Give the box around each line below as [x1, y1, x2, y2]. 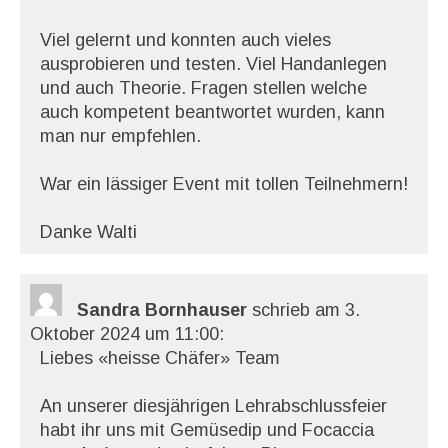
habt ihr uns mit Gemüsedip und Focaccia [40, 420, 374, 440]
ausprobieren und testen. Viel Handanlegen [40, 54, 387, 74]
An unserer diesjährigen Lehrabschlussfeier [40, 396, 387, 416]
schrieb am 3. [252, 300, 360, 320]
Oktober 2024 [30, 324, 140, 344]
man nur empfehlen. [40, 126, 201, 146]
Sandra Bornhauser [77, 300, 252, 320]
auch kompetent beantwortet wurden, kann [40, 102, 385, 122]
